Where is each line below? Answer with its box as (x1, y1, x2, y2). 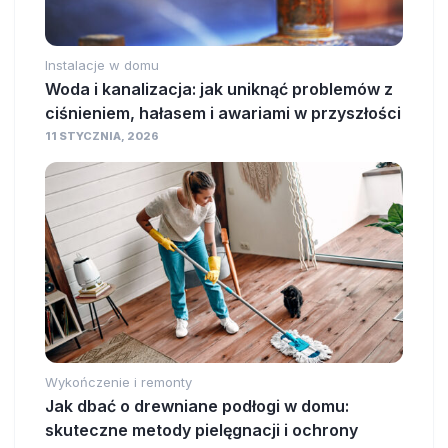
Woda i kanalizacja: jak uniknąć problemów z (45, 78, 393, 99)
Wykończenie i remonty (45, 374, 192, 391)
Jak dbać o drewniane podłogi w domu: (45, 396, 349, 417)
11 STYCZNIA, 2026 (45, 128, 159, 143)
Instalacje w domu (45, 56, 159, 73)
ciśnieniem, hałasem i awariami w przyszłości (45, 102, 401, 123)
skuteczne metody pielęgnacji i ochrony (45, 420, 358, 441)
